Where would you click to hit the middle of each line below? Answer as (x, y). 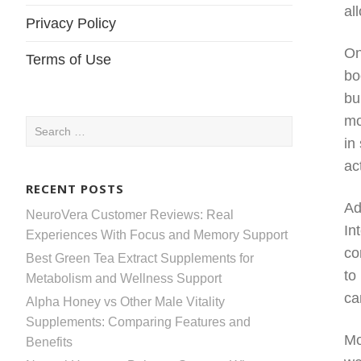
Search (46, 125)
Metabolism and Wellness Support (124, 278)
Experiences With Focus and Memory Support (157, 234)
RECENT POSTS (75, 188)
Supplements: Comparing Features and (138, 322)
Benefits (49, 342)
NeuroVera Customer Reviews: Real (130, 214)
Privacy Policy (71, 23)
